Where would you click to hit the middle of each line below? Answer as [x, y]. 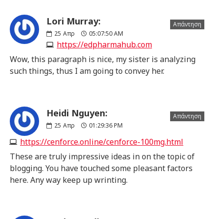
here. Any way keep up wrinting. [69, 180]
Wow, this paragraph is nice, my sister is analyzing [103, 59]
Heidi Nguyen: [77, 113]
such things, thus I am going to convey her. [87, 71]
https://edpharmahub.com [104, 44]
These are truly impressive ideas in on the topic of [102, 156]
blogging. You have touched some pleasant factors [101, 168]
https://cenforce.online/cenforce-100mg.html [102, 142]
